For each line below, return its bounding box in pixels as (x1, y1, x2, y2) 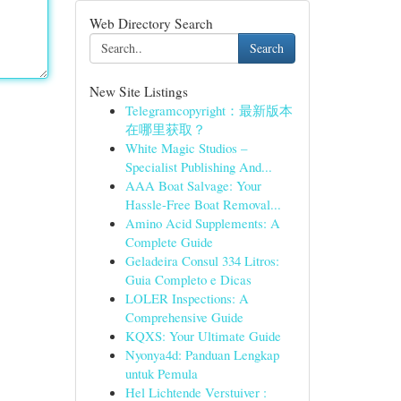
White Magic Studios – (124, 139, 247, 157)
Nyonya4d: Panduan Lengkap (124, 346, 279, 363)
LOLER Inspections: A (124, 289, 249, 307)
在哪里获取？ (124, 120, 206, 138)
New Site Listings (89, 82, 188, 100)
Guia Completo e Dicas (124, 270, 252, 288)
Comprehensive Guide (124, 308, 243, 326)
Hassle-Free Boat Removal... (124, 195, 281, 213)
